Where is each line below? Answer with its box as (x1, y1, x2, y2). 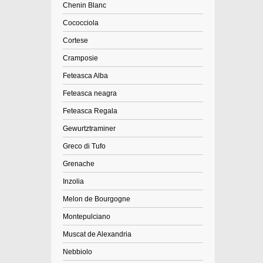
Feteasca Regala (63, 107, 117, 115)
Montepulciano (63, 213, 110, 221)
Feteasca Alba (63, 72, 108, 80)
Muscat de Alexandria (63, 230, 131, 238)
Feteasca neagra (63, 89, 117, 97)
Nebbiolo (63, 248, 92, 256)
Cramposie (63, 54, 98, 62)
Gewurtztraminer (63, 124, 116, 133)
